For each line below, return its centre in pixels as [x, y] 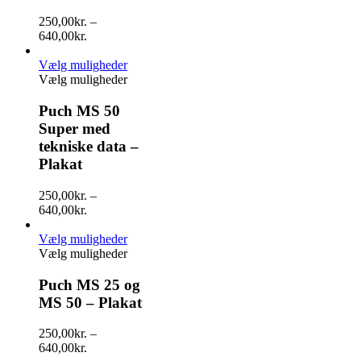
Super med [75, 129]
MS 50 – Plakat [90, 302]
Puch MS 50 [79, 111]
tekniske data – [89, 147]
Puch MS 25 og [89, 284]
